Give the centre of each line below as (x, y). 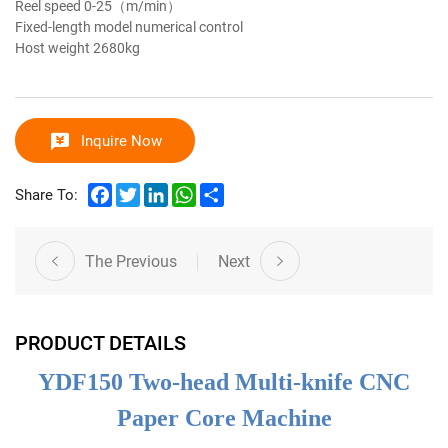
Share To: (46, 194)
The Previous (131, 260)
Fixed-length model (75, 26)
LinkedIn (196, 189)
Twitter (163, 189)
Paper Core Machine (224, 417)
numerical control (190, 26)
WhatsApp (230, 189)
